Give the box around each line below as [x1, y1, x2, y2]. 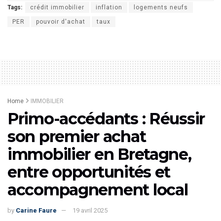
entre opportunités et [7, 162, 171, 182]
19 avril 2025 [73, 206, 108, 214]
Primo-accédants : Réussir [7, 109, 205, 128]
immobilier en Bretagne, [7, 144, 191, 164]
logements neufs [134, 3, 188, 11]
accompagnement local [7, 180, 188, 199]
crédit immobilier [30, 3, 84, 11]
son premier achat [7, 126, 146, 146]
